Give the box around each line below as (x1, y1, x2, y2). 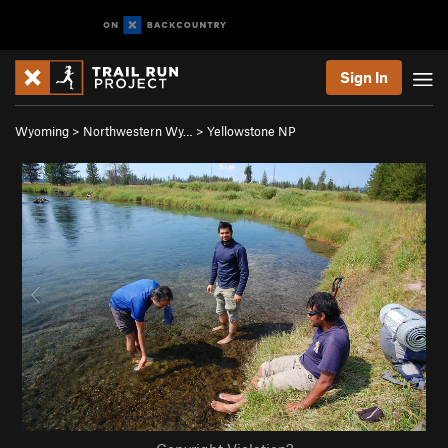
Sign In (340, 68, 388, 86)
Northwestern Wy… (83, 123, 193, 139)
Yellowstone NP (207, 123, 296, 139)
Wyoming (15, 123, 69, 139)
